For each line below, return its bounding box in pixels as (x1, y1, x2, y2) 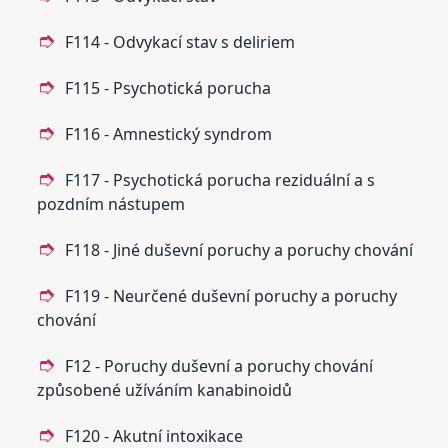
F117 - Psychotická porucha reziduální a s (65, 168, 376, 191)
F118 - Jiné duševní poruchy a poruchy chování (65, 238, 414, 261)
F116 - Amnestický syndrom (65, 122, 273, 145)
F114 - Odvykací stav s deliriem (65, 30, 296, 53)
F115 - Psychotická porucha (65, 76, 272, 99)
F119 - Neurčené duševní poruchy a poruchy (65, 284, 398, 307)
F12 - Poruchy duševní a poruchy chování (65, 354, 374, 377)
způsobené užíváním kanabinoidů (37, 378, 293, 401)
